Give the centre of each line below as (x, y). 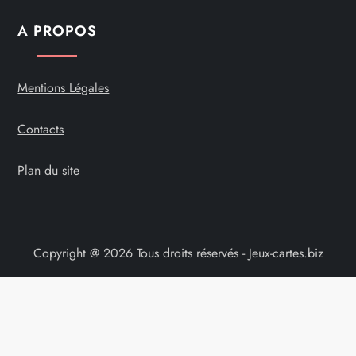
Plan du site (49, 171)
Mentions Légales (64, 88)
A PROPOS (57, 31)
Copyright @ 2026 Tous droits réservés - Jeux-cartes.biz (178, 253)
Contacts (41, 130)
